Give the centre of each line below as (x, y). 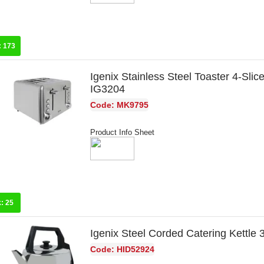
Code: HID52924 (123, 250)
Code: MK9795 (120, 105)
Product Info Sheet (123, 133)
